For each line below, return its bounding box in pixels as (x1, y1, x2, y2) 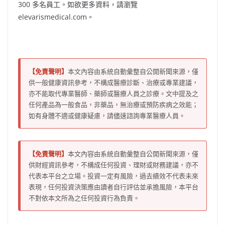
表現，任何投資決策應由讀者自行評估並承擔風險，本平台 (29, 182, 198, 191)
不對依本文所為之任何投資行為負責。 (29, 193, 140, 202)
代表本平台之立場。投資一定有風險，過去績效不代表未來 (29, 171, 198, 180)
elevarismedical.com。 (18, 12, 94, 22)
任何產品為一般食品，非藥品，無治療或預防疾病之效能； (29, 100, 198, 109)
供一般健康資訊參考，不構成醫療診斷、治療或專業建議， (29, 78, 198, 87)
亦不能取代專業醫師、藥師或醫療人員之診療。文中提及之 (29, 89, 198, 98)
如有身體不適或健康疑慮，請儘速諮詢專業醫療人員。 (29, 111, 185, 120)
